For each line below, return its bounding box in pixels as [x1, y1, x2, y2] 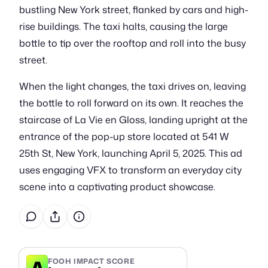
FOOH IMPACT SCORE [48, 255, 135, 266]
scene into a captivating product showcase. [19, 180, 215, 193]
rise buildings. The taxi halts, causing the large [19, 20, 228, 33]
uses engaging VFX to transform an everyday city [19, 163, 242, 176]
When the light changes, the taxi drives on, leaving [19, 80, 246, 93]
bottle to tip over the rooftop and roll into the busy [19, 36, 246, 50]
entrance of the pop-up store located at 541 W [19, 130, 229, 143]
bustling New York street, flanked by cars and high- [19, 3, 248, 16]
